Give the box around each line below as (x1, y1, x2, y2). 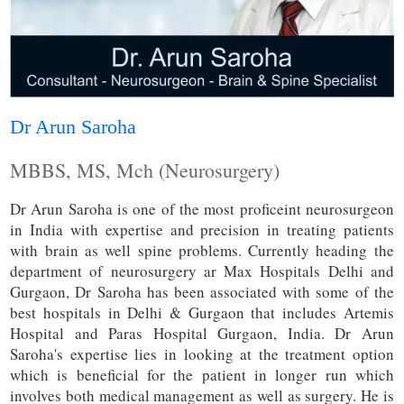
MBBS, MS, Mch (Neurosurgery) (10, 157, 280, 184)
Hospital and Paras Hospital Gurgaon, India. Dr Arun (10, 323, 394, 344)
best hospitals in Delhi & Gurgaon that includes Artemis (10, 302, 394, 324)
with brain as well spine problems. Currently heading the (10, 240, 394, 262)
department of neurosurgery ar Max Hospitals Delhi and (10, 261, 394, 282)
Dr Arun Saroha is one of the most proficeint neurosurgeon (10, 198, 394, 220)
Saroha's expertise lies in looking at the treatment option (10, 344, 394, 365)
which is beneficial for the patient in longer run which (10, 364, 394, 386)
